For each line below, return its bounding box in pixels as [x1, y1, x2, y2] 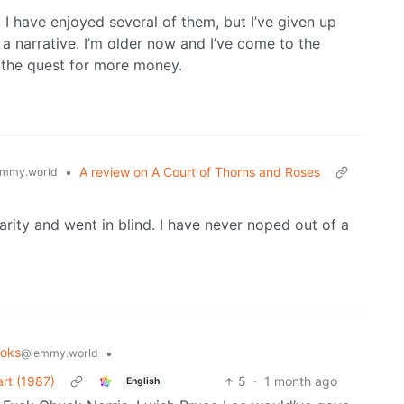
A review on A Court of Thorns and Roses [79, 164, 320, 180]
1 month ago [263, 373, 337, 390]
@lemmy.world [21, 346, 98, 361]
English [125, 374, 160, 387]
